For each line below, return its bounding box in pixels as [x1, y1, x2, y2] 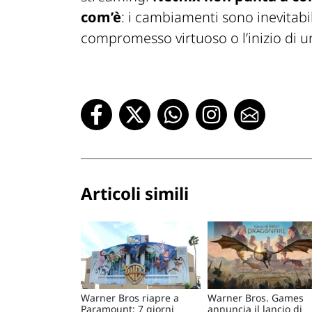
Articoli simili [81, 182, 189, 205]
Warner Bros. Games [208, 290, 304, 304]
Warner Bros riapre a [81, 290, 179, 304]
